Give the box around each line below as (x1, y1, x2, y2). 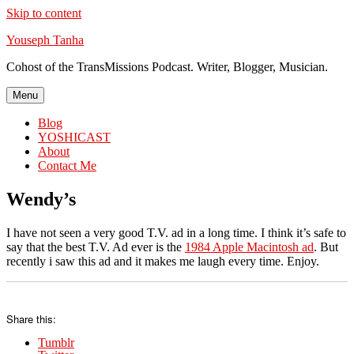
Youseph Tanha (6, 33, 84, 47)
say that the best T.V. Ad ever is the (6, 239, 185, 254)
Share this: (6, 311, 56, 326)
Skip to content (6, 6, 81, 20)
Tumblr (38, 335, 74, 349)
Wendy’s (6, 188, 76, 209)
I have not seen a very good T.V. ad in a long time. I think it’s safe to (6, 225, 346, 239)
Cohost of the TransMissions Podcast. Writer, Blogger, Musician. (6, 60, 328, 73)
